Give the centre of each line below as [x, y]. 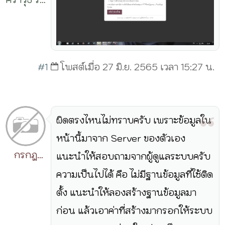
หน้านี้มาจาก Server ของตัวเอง [121, 138]
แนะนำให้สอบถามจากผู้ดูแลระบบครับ [134, 156]
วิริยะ [26, 173]
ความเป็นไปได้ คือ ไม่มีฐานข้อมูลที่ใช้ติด [135, 174]
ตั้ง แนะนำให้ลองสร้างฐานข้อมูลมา [127, 192]
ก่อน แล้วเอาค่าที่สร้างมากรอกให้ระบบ [135, 210]
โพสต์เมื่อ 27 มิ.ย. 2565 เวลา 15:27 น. [138, 67]
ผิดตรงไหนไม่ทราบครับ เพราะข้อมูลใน [134, 120]
